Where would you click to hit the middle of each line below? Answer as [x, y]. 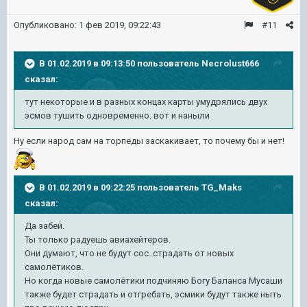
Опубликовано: [46, 25]
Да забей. [45, 225]
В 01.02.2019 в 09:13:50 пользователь [120, 63]
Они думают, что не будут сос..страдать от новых [129, 253]
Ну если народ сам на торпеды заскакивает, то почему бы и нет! [150, 140]
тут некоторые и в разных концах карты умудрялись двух [146, 101]
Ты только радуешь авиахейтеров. [98, 239]
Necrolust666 [230, 63]
